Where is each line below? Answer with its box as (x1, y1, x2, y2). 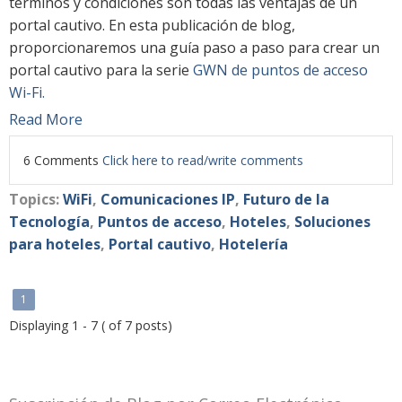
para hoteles (9, 233, 100, 254)
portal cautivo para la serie (9, 59, 193, 80)
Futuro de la (243, 188, 329, 209)
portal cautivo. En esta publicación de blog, (9, 14, 295, 35)
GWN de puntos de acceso (193, 59, 368, 80)
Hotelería (219, 233, 288, 254)
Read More (9, 109, 83, 129)
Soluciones (294, 211, 371, 232)
